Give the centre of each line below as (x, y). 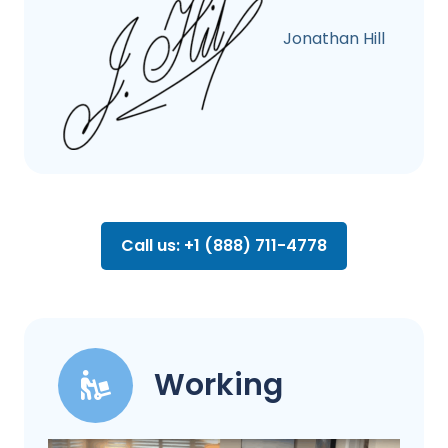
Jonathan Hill (333, 38)
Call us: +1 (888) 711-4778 (224, 245)
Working (218, 385)
